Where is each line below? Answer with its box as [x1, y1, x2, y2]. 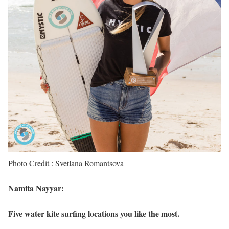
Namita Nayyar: [8, 182, 64, 194]
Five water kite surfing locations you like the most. [8, 207, 179, 219]
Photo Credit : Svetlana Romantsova [8, 157, 124, 169]
